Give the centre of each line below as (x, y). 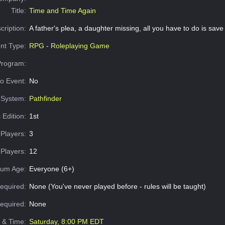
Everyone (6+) (51, 169)
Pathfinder (45, 99)
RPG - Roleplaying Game (69, 46)
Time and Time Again (62, 11)
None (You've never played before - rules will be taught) (117, 187)
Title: (19, 11)
